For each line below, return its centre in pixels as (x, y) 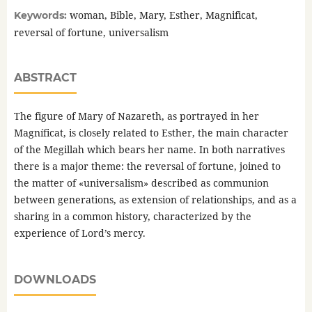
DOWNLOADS (55, 280)
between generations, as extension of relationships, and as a (155, 200)
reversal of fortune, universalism (91, 33)
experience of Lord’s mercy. (79, 233)
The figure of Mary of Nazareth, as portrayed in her (136, 116)
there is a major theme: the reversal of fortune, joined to (147, 166)
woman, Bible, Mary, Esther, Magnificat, (163, 15)
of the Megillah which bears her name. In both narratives (149, 150)
